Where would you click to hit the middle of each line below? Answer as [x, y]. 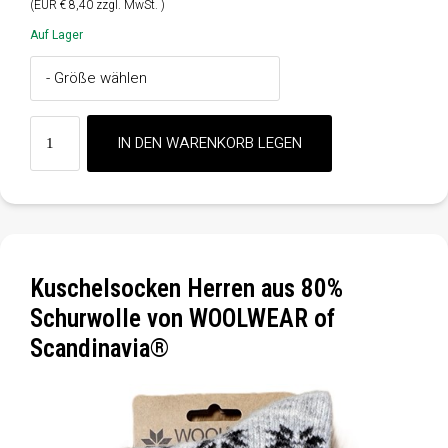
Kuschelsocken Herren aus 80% [186, 288]
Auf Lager [56, 34]
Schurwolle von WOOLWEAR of [182, 318]
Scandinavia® [99, 348]
